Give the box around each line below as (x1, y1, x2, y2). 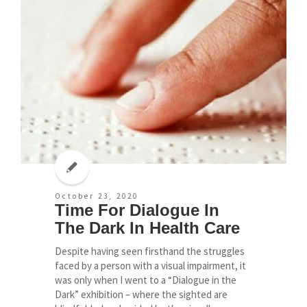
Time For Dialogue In (55, 201, 219, 220)
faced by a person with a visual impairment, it (55, 259, 246, 273)
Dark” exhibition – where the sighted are (55, 288, 228, 302)
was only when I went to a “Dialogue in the (55, 273, 236, 287)
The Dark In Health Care (55, 219, 240, 238)
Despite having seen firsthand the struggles (55, 245, 245, 258)
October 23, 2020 (55, 191, 138, 201)
